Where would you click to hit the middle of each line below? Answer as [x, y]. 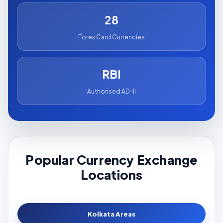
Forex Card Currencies [111, 37]
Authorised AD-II [111, 92]
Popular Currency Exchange [111, 160]
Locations [111, 175]
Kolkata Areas [111, 214]
